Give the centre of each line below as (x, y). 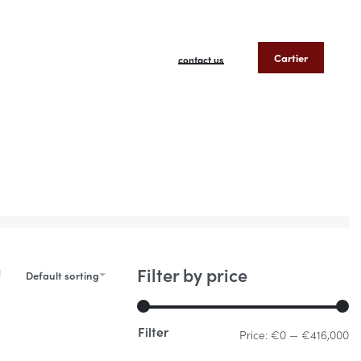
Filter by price (193, 274)
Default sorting (62, 275)
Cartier (291, 57)
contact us (201, 60)
